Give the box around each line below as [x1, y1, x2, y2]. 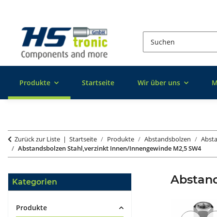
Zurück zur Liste [15, 135, 60, 144]
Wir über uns [138, 78, 180, 88]
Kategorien [12, 177, 57, 187]
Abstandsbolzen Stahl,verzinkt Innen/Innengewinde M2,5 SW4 [18, 144, 201, 153]
